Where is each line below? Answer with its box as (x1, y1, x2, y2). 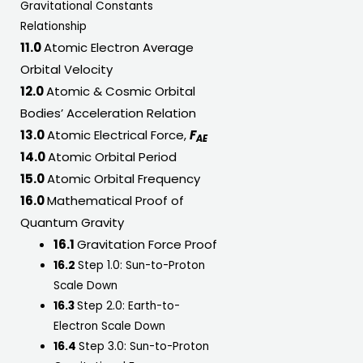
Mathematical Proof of (47, 192, 184, 210)
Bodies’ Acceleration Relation (20, 105, 196, 122)
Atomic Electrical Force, (47, 126, 190, 144)
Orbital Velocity (20, 61, 113, 79)
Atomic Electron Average (44, 39, 194, 57)
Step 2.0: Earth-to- (77, 298, 181, 314)
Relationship (20, 19, 87, 35)
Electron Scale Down (53, 318, 166, 335)
